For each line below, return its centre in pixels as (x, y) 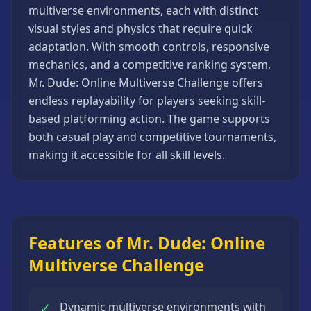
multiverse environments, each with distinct (143, 10)
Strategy (31, 12)
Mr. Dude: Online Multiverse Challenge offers (146, 83)
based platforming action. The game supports (149, 119)
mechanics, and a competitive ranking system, (150, 65)
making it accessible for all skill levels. (127, 155)
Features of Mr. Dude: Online (147, 243)
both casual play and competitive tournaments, (152, 137)
